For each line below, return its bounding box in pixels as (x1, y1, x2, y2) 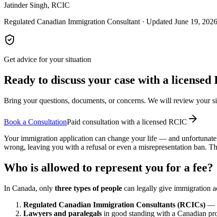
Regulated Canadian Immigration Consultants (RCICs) (23, 200, 205, 209)
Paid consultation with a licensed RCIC (67, 117, 187, 126)
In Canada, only (4, 184, 55, 192)
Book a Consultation (4, 117, 67, 126)
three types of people (55, 184, 122, 192)
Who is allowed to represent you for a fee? (4, 161, 213, 174)
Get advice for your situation (4, 55, 91, 63)
